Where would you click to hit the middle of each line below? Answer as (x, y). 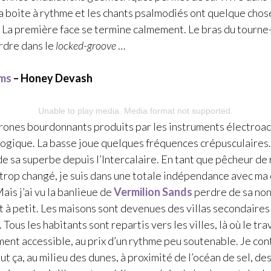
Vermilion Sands (153, 191)
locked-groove (86, 45)
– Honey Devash (52, 78)
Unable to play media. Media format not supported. (135, 110)
